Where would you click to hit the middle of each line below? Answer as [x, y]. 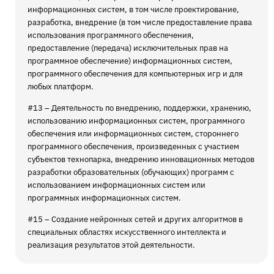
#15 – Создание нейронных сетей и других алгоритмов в [135, 219]
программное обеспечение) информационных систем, [130, 61]
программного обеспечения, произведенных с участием [133, 146]
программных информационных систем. [104, 198]
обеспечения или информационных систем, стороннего [133, 133]
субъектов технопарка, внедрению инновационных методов [141, 159]
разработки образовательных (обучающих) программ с [131, 172]
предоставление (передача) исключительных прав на [128, 48]
